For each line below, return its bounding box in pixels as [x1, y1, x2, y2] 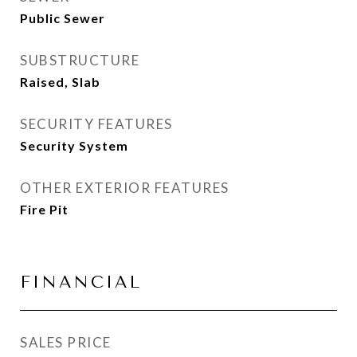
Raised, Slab [20, 74, 100, 89]
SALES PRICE [20, 334, 112, 351]
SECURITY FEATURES [20, 116, 173, 132]
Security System [20, 138, 128, 153]
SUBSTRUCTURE [20, 52, 139, 69]
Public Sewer [20, 10, 105, 25]
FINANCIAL [20, 273, 142, 292]
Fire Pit [20, 202, 69, 217]
